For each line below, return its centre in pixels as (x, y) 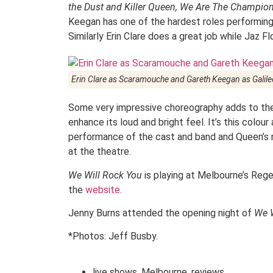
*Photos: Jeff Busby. (113, 236)
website (103, 190)
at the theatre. (100, 152)
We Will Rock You (105, 175)
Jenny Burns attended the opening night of (161, 213)
